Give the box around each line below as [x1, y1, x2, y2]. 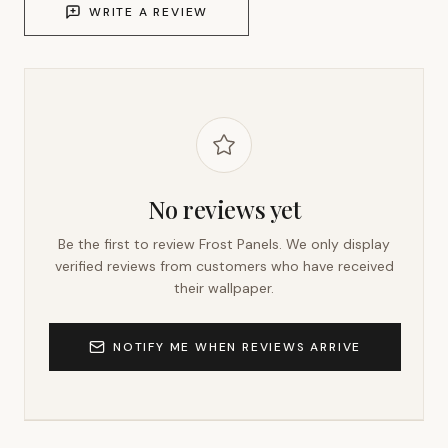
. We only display [279, 235, 390, 253]
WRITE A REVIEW [89, 4, 209, 20]
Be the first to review [58, 235, 199, 253]
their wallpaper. [174, 279, 274, 297]
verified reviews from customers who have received [54, 257, 394, 275]
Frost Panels [199, 235, 279, 253]
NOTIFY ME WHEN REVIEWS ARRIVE [113, 339, 362, 355]
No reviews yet [147, 193, 301, 225]
